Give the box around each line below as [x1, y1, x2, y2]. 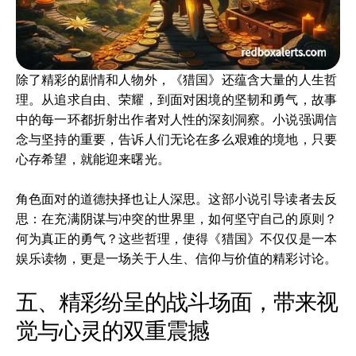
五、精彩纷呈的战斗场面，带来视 [16, 289, 338, 315]
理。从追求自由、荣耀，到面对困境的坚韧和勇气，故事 [16, 92, 338, 106]
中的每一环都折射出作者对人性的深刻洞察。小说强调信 [16, 112, 338, 126]
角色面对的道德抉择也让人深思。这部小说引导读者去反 [16, 192, 338, 206]
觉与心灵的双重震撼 [16, 318, 209, 343]
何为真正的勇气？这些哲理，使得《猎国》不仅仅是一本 [16, 231, 338, 246]
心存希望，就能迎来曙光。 [16, 152, 170, 166]
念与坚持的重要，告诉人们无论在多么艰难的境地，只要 [16, 132, 338, 146]
